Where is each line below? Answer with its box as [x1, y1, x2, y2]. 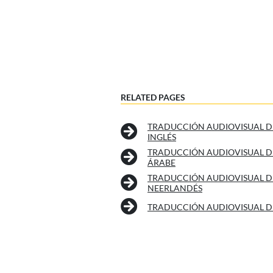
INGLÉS [147, 132, 176, 143]
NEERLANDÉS [147, 183, 202, 194]
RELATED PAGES [121, 92, 185, 103]
